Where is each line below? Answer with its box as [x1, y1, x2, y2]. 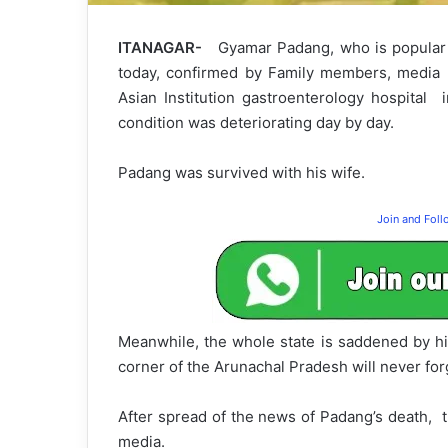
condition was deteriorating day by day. [118, 113, 394, 133]
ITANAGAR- [118, 38, 202, 58]
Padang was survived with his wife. [118, 163, 365, 183]
